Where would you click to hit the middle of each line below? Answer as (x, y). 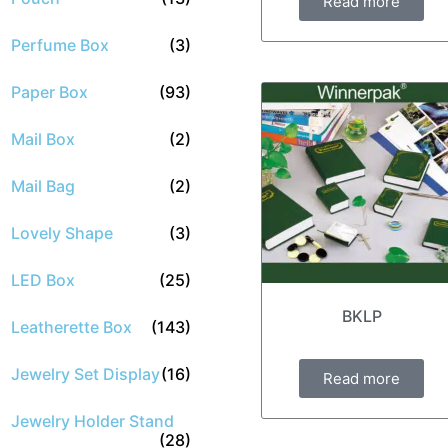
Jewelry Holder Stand (92, 421)
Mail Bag (43, 186)
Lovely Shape (62, 233)
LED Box (43, 280)
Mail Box (43, 139)
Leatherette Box (71, 327)
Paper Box (49, 92)
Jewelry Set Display (85, 374)
